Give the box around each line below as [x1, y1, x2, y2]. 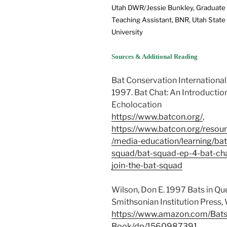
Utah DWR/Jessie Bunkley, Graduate [111, 4, 225, 12]
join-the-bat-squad [111, 161, 182, 171]
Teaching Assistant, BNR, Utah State [111, 16, 225, 24]
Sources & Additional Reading [111, 53, 198, 61]
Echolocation [111, 100, 162, 110]
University [111, 28, 143, 36]
